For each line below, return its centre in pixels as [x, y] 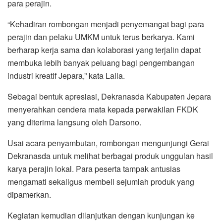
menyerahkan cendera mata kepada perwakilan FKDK [103, 109]
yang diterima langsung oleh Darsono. [74, 122]
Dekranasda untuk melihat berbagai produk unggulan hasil [110, 156]
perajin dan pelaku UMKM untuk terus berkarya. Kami [101, 37]
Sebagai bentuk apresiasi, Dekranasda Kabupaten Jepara [109, 96]
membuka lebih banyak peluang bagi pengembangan [101, 62]
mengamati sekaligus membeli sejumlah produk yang [101, 181]
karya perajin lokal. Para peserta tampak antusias [94, 168]
